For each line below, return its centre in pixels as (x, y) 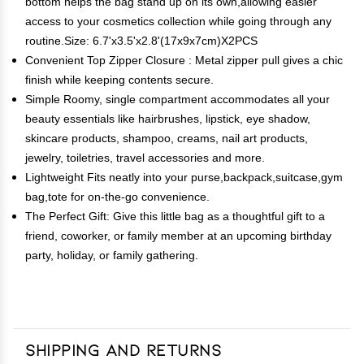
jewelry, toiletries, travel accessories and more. (145, 158)
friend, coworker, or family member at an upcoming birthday (178, 236)
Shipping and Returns (123, 349)
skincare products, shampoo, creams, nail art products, (167, 138)
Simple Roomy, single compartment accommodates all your (178, 99)
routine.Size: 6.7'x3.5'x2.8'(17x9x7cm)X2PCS (141, 41)
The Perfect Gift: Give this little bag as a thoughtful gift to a (175, 216)
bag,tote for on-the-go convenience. (117, 197)
